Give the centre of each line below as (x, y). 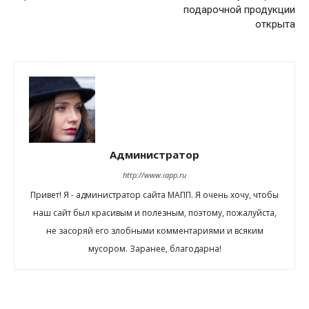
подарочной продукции (239, 10)
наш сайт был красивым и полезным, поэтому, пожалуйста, (154, 213)
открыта (275, 24)
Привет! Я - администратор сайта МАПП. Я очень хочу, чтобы (154, 195)
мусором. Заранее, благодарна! (154, 249)
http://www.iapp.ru (154, 175)
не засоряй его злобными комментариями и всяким (154, 231)
